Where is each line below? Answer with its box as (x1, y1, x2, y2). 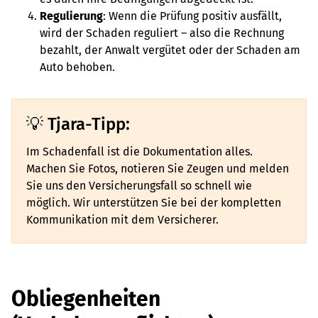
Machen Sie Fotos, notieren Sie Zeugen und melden (26, 162, 289, 175)
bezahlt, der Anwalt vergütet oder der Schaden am (40, 43, 300, 57)
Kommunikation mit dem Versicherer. (26, 213, 221, 226)
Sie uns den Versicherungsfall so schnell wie (26, 179, 252, 192)
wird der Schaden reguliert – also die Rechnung (40, 26, 284, 40)
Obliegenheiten (11, 286, 160, 312)
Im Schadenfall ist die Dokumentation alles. (26, 145, 253, 158)
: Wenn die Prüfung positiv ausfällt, (103, 9, 282, 23)
